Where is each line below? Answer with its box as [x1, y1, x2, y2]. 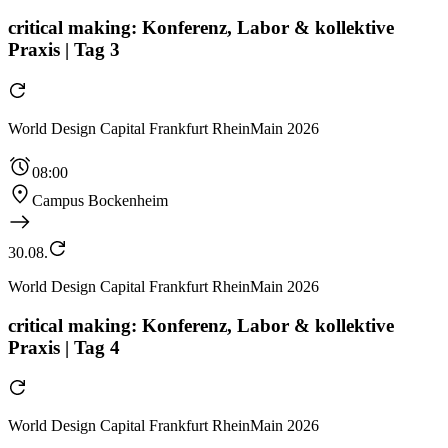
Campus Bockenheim [32, 192, 168, 209]
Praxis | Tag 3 [8, 39, 120, 61]
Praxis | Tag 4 [8, 336, 120, 358]
